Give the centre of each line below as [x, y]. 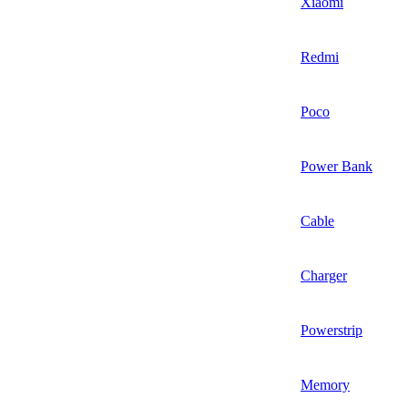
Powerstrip [331, 330]
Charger [324, 275]
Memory [325, 384]
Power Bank [337, 166]
